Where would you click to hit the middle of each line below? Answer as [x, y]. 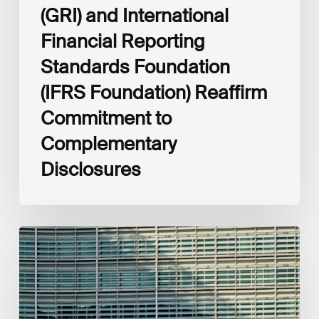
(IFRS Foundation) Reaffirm [153, 93]
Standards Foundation [135, 67]
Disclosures [90, 170]
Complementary [108, 144]
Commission [46, 249]
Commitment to [106, 119]
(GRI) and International [134, 16]
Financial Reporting [122, 42]
